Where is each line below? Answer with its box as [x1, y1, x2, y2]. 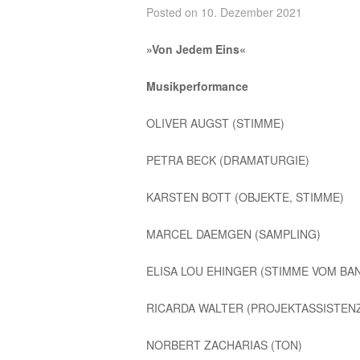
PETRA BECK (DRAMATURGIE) [146, 151, 309, 168]
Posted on [146, 3, 201, 20]
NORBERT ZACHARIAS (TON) [146, 336, 302, 353]
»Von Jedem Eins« [146, 40, 246, 57]
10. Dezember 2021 [201, 3, 302, 20]
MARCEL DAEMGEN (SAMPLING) [146, 225, 321, 242]
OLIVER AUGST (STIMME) [146, 114, 284, 131]
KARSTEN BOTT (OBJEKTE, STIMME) [146, 188, 344, 205]
